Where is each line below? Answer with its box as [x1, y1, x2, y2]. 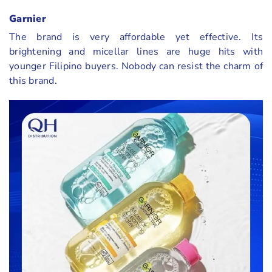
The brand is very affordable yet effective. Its [9, 30, 263, 44]
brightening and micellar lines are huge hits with [9, 44, 263, 58]
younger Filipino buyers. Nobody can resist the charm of [9, 59, 263, 73]
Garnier [9, 12, 46, 25]
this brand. [9, 73, 57, 87]
